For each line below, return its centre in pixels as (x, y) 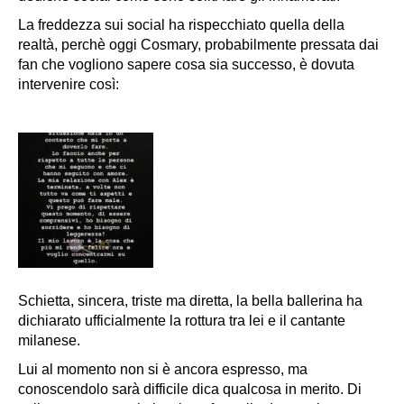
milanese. (49, 340)
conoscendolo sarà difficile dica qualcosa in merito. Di (190, 389)
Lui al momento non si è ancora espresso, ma (163, 369)
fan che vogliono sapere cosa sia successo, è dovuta (186, 64)
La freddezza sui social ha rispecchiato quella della (181, 24)
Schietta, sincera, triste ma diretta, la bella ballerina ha (190, 300)
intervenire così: (69, 84)
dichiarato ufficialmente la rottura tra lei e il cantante (182, 320)
